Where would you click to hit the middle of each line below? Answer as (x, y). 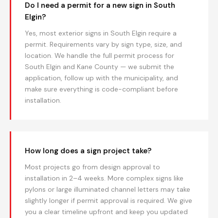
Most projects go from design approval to (92, 167)
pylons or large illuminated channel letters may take (108, 189)
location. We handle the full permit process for (100, 55)
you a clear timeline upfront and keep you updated (106, 212)
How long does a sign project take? (88, 151)
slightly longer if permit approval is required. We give (109, 200)
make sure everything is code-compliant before (101, 89)
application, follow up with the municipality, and (101, 78)
